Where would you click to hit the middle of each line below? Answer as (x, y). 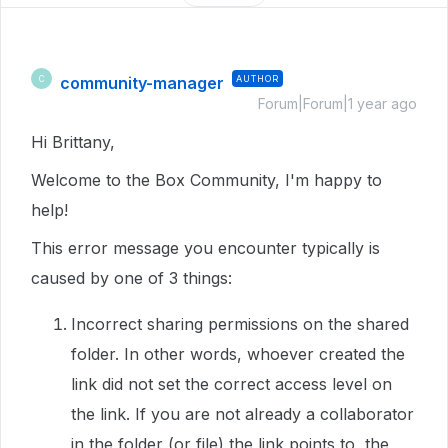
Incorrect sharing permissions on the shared (240, 324)
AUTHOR (257, 78)
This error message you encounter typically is (205, 248)
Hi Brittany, (73, 142)
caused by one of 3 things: (131, 278)
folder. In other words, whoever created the (238, 354)
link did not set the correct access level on (231, 384)
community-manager (142, 83)
